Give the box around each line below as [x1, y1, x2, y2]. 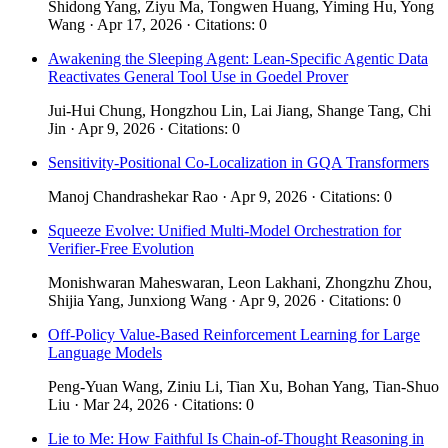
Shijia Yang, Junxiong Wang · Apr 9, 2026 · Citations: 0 [48, 291, 401, 309]
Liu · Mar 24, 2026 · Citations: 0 [48, 395, 254, 413]
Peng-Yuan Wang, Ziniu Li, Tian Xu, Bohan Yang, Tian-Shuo [48, 377, 439, 395]
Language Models [48, 343, 162, 361]
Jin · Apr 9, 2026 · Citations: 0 [48, 119, 240, 137]
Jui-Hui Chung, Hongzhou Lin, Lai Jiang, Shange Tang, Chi [48, 101, 431, 119]
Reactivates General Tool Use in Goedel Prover [48, 67, 348, 85]
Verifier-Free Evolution [48, 239, 194, 257]
